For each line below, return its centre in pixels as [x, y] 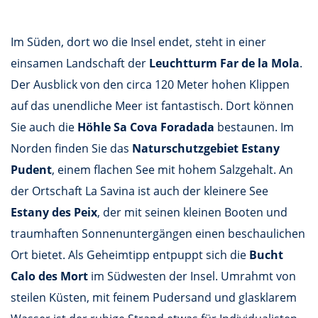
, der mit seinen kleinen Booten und [192, 212]
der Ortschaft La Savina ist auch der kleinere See [139, 191]
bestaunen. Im [254, 127]
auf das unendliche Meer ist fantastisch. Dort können [152, 105]
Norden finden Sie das [71, 148]
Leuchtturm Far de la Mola [224, 63]
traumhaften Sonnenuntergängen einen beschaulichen [158, 233]
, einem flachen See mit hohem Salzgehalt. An [172, 169]
